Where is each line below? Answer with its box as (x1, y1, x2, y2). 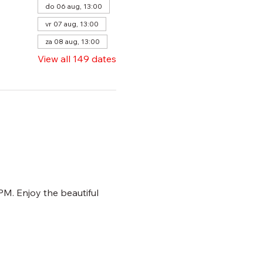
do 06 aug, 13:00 (45, 2, 102, 11)
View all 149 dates (37, 53, 116, 65)
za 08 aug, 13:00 (45, 37, 100, 46)
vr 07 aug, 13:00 (45, 19, 99, 29)
